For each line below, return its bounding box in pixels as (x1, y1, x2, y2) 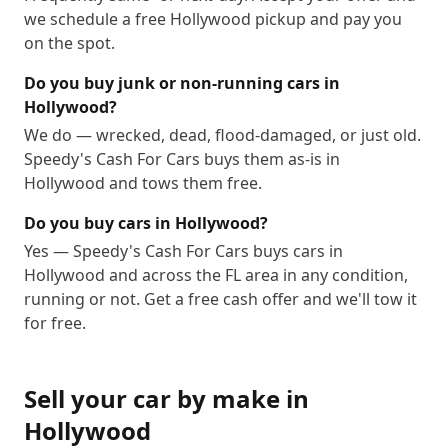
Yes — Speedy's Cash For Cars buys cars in (24, 240, 343, 262)
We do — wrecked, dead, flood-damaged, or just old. (24, 124, 421, 146)
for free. (24, 312, 86, 334)
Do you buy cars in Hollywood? (24, 212, 268, 234)
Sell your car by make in (24, 382, 309, 415)
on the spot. (24, 32, 115, 54)
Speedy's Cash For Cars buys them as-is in (24, 148, 340, 170)
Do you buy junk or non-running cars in (24, 72, 340, 94)
